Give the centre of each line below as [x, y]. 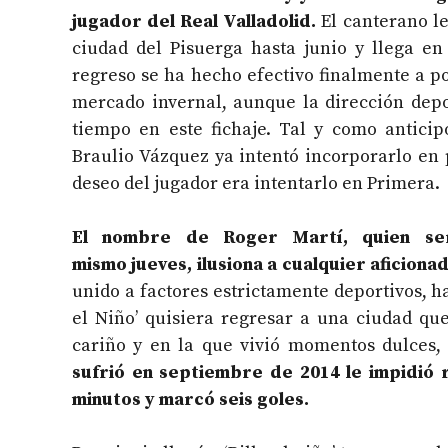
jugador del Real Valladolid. [194, 22]
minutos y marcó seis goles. [190, 400]
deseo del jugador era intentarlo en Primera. [256, 184]
